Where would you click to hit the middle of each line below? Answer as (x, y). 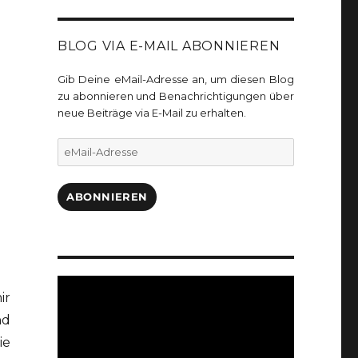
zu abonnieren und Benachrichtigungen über (175, 96)
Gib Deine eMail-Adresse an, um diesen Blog (175, 80)
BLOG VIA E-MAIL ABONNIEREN (169, 46)
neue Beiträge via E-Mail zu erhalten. (151, 113)
